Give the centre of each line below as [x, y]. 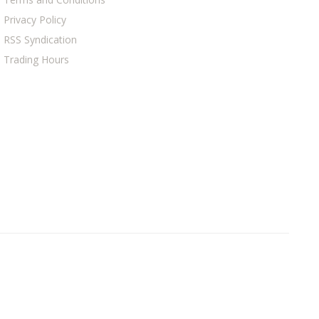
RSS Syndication [41, 40]
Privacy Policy [35, 20]
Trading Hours [37, 59]
